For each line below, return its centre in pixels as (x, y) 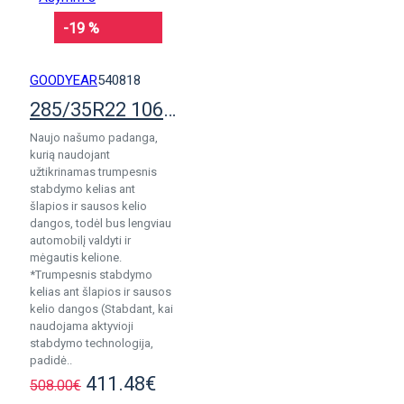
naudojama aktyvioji (82, 326)
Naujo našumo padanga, (94, 138)
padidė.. (51, 360)
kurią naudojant (70, 155)
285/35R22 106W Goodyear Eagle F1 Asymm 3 (170, 110)
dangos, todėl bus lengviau (101, 223)
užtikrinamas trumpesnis (93, 172)
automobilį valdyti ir (80, 240)
